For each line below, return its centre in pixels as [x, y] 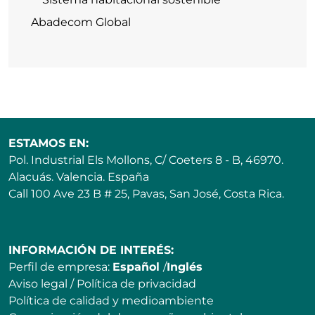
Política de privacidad [136, 284]
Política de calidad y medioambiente [111, 301]
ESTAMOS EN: [49, 143]
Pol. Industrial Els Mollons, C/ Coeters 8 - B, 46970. [146, 160]
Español [136, 267]
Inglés [185, 267]
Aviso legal [38, 284]
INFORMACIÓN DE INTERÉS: [91, 250]
